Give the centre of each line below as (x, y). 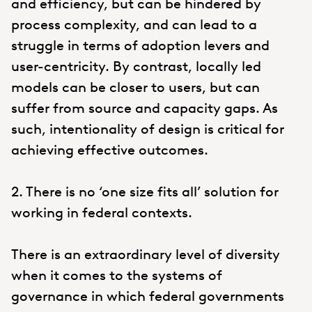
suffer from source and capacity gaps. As (145, 108)
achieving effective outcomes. (110, 149)
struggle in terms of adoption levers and (140, 45)
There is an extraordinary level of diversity (146, 254)
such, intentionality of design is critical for (148, 128)
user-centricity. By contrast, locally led (136, 66)
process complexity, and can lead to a (134, 24)
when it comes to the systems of (117, 275)
